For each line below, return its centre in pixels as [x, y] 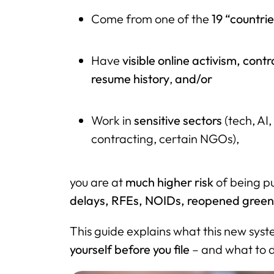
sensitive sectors [178, 120]
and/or [194, 78]
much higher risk [169, 182]
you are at [98, 182]
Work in [113, 120]
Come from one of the [152, 18]
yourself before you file [130, 249]
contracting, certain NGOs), [165, 138]
